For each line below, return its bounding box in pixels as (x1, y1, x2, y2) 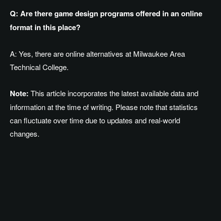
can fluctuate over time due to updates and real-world (10, 115, 180, 126)
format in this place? (10, 22, 80, 33)
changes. (10, 128, 39, 139)
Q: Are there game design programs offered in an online (10, 8, 202, 19)
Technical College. (10, 62, 69, 73)
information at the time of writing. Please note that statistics (10, 102, 198, 112)
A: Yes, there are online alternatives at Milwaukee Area (10, 48, 185, 59)
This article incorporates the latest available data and (29, 88, 198, 99)
